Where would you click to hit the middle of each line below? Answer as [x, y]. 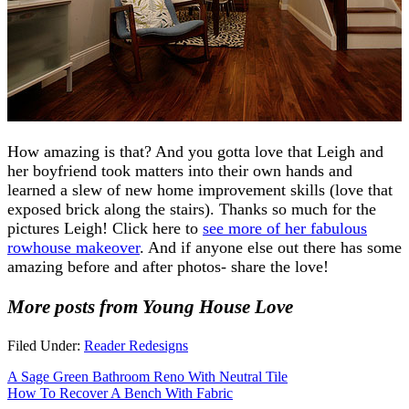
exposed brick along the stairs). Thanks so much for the [192, 209]
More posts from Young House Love [150, 306]
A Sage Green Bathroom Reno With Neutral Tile [147, 376]
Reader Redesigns [136, 345]
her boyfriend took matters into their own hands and [180, 170]
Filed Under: [46, 345]
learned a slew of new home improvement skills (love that [200, 189]
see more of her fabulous [285, 228]
